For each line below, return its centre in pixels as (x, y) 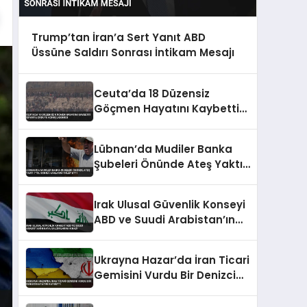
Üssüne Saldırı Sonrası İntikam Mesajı (133, 53)
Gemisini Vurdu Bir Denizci (165, 275)
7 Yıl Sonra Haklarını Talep (164, 179)
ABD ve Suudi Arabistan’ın (164, 219)
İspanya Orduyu (138, 123)
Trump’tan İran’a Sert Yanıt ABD (118, 38)
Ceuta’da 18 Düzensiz (152, 93)
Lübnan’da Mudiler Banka (163, 149)
